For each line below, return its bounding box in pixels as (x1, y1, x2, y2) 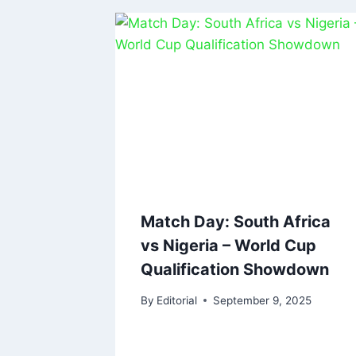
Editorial (157, 293, 198, 307)
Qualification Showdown (141, 260, 329, 280)
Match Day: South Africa (141, 212, 331, 232)
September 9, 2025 (213, 293, 312, 307)
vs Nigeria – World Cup (141, 236, 316, 256)
